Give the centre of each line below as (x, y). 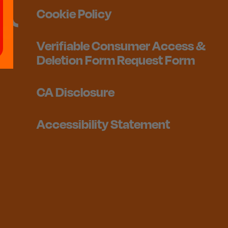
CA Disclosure (76, 92)
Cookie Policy (74, 14)
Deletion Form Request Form (116, 60)
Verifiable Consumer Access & (121, 46)
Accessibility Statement (103, 124)
